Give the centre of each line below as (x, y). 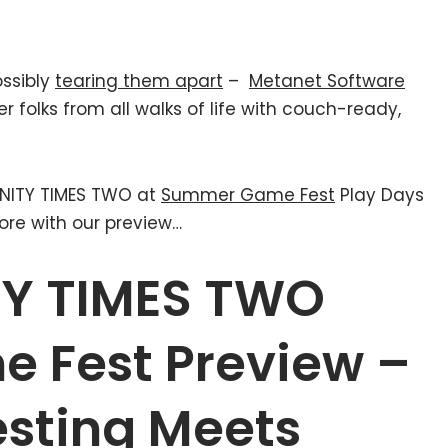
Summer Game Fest (248, 195)
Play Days (379, 195)
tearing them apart (139, 81)
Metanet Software (327, 81)
